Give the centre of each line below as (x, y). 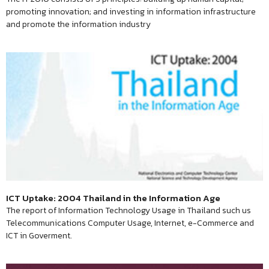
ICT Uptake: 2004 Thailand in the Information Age (113, 198)
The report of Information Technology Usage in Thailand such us (128, 210)
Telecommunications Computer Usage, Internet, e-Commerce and (130, 223)
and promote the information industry (78, 24)
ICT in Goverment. (39, 236)
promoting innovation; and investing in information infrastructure (131, 12)
